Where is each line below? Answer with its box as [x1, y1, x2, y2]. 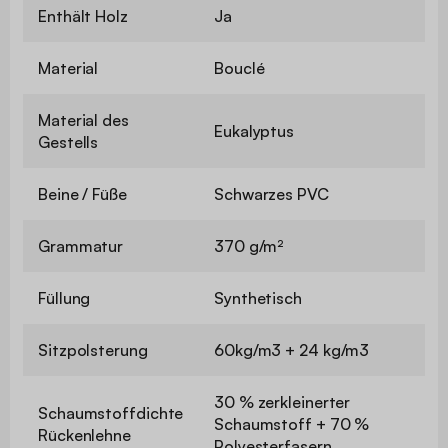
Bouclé [214, 57, 265, 78]
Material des [38, 109, 129, 130]
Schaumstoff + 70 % [214, 413, 370, 434]
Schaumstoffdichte [38, 402, 184, 423]
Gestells [38, 131, 99, 152]
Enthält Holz [38, 5, 128, 26]
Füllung [38, 287, 91, 308]
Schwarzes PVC [214, 183, 329, 204]
